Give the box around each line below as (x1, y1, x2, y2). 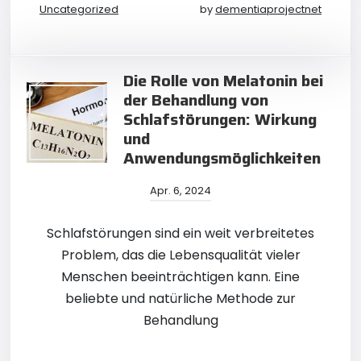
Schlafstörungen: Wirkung (123, 106, 317, 132)
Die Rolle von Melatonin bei (123, 68, 323, 93)
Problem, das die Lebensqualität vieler (60, 246, 301, 264)
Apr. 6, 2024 (150, 183, 211, 198)
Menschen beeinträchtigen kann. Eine (61, 268, 300, 286)
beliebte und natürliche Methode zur (65, 289, 296, 308)
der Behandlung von (123, 87, 268, 113)
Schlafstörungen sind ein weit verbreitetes (47, 224, 314, 243)
